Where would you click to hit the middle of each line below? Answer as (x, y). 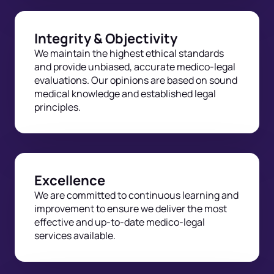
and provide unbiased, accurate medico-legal (135, 67)
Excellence (70, 180)
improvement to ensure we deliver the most (131, 209)
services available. (75, 235)
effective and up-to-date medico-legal (120, 222)
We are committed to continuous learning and (136, 195)
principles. (57, 107)
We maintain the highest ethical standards (129, 53)
